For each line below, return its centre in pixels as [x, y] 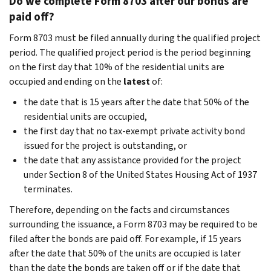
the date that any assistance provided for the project [132, 160]
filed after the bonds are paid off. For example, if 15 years [125, 238]
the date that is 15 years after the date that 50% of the [136, 102]
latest [138, 81]
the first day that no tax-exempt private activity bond [134, 131]
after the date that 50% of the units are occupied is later [125, 253]
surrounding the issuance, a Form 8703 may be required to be [133, 224]
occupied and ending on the [66, 81]
